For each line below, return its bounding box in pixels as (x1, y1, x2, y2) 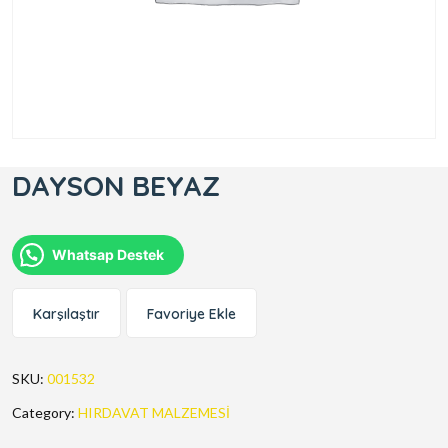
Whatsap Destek (52, 246, 164, 264)
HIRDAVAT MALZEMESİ (78, 404, 230, 422)
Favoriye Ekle (147, 305, 236, 324)
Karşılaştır (33, 305, 100, 324)
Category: (12, 404, 78, 422)
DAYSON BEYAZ (12, 168, 220, 204)
